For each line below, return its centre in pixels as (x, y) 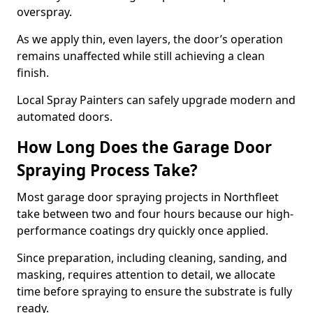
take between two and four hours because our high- (155, 214)
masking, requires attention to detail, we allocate (146, 275)
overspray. (44, 12)
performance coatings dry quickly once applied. (143, 231)
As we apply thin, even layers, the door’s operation (150, 39)
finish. (33, 73)
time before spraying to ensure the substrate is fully (154, 291)
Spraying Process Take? (107, 170)
